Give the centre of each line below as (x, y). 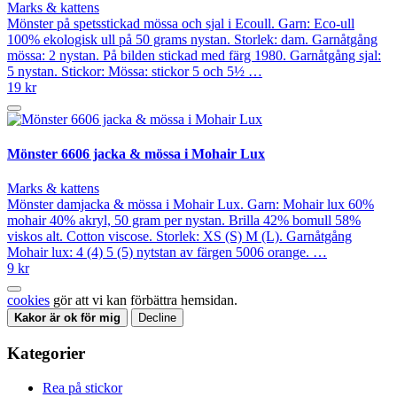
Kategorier (46, 354)
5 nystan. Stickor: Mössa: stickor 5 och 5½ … (135, 71)
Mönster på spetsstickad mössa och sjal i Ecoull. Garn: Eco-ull (181, 23)
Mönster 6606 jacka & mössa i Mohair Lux (136, 154)
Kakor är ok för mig (67, 318)
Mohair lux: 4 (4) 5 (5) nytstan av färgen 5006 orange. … (167, 253)
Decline (157, 318)
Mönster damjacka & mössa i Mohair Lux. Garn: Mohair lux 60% (191, 205)
